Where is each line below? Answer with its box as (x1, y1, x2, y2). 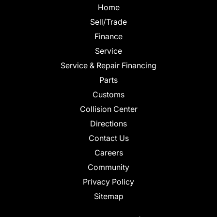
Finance (94, 31, 123, 42)
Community (88, 162, 129, 172)
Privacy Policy (83, 177, 134, 187)
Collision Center (79, 104, 138, 114)
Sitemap (93, 191, 124, 201)
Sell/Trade (90, 17, 127, 27)
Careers (94, 148, 123, 158)
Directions (90, 119, 127, 129)
